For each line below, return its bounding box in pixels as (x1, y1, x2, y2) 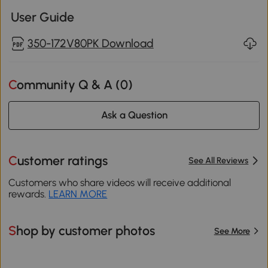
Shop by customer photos (16, 223, 156, 239)
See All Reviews (188, 155, 249, 166)
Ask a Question (100, 109, 167, 121)
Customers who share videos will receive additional (8, 176, 232, 189)
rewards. (8, 188, 49, 200)
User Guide (10, 9, 74, 25)
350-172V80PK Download (27, 36, 154, 50)
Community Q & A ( (17, 77, 121, 92)
